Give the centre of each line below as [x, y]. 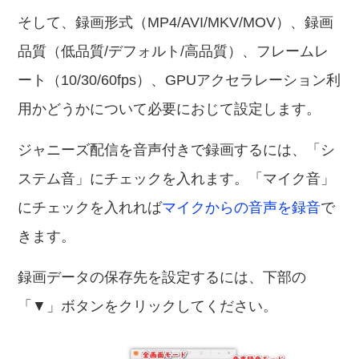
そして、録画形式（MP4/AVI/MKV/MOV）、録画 [176, 22]
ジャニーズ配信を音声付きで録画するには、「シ [177, 150]
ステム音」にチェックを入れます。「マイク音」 [177, 179]
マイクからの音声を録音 [242, 208]
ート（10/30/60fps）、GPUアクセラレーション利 [179, 80]
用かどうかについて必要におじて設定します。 [169, 109]
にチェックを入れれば [90, 208]
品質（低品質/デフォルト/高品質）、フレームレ [173, 51]
